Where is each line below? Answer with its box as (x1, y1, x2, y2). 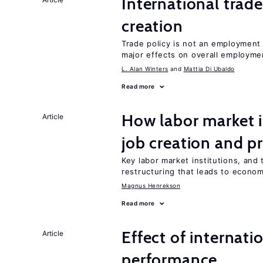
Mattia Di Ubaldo (183, 65, 235, 72)
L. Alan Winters (122, 65, 168, 72)
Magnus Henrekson (122, 182, 180, 189)
